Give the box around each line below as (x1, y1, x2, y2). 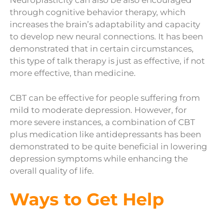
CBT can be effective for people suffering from (10, 92, 200, 103)
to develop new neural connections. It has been (10, 32, 203, 42)
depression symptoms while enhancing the (10, 153, 188, 163)
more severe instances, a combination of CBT (10, 117, 195, 127)
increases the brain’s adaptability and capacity (10, 19, 200, 30)
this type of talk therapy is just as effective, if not (10, 56, 205, 66)
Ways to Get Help (10, 189, 164, 210)
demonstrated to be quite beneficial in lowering (10, 141, 207, 151)
